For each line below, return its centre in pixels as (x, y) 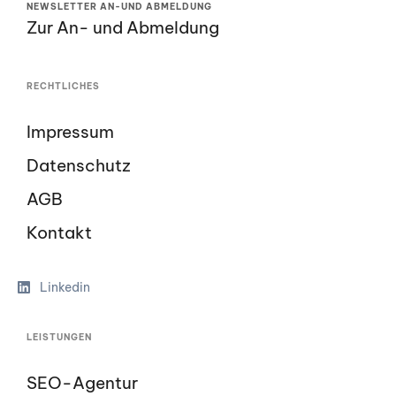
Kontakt (59, 233)
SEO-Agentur (82, 383)
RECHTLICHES (63, 87)
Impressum (70, 132)
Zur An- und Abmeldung (123, 28)
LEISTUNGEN (59, 338)
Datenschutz (79, 166)
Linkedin (65, 288)
